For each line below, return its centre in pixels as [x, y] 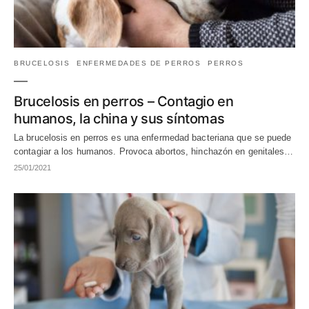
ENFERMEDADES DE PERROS [139, 63]
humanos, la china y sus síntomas [119, 118]
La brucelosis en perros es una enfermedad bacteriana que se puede [153, 137]
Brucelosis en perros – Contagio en [124, 101]
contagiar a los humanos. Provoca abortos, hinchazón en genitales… [154, 151]
